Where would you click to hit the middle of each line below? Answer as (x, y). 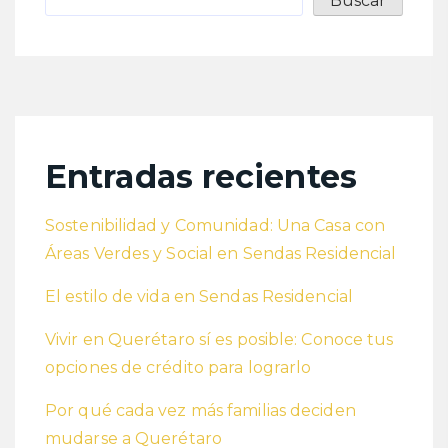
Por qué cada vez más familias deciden (200, 411)
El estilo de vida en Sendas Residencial (199, 297)
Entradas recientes (201, 177)
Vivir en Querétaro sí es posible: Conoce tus (219, 340)
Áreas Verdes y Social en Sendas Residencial (221, 254)
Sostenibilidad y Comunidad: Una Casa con (215, 226)
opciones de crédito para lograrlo (178, 368)
